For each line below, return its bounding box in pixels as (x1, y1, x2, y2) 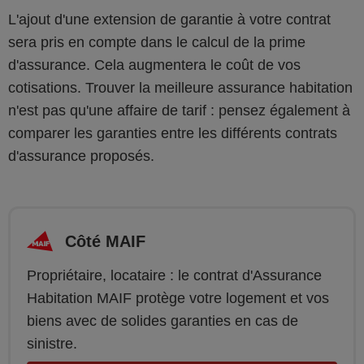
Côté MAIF (65, 232, 145, 250)
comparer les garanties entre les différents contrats (8, 125, 337, 141)
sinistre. (27, 336, 77, 352)
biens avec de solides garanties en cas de (27, 313, 298, 329)
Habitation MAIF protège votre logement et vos (27, 290, 329, 306)
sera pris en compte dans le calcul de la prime (8, 34, 305, 50)
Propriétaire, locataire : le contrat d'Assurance (27, 267, 322, 284)
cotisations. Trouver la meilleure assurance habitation (8, 80, 353, 96)
